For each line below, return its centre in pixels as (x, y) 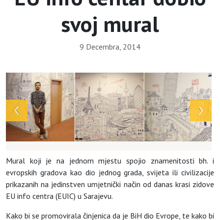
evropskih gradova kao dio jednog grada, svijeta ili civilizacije (110, 173)
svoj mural (110, 24)
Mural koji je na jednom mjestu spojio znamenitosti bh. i (110, 161)
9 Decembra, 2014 (110, 47)
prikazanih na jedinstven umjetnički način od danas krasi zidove (110, 184)
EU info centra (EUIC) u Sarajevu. (59, 196)
